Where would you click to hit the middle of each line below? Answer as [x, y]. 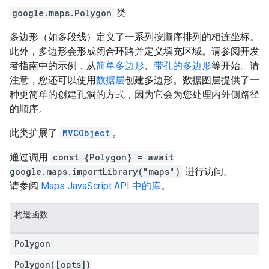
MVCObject [86, 133]
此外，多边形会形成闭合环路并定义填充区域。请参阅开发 [134, 51]
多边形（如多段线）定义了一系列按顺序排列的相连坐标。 [134, 37]
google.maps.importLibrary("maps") [95, 171]
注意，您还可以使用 [53, 80]
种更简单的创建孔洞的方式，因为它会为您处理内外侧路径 [134, 95]
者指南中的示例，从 [53, 66]
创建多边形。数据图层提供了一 [192, 80]
